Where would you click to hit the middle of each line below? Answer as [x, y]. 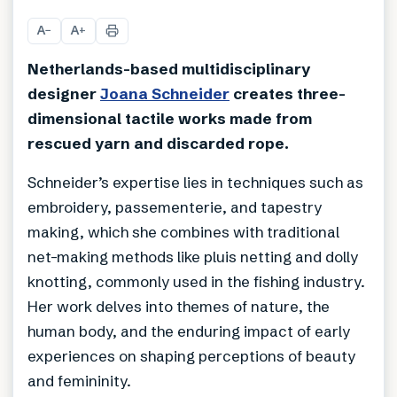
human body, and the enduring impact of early [189, 331]
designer [64, 93]
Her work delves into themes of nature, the [179, 306]
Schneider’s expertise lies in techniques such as [195, 182]
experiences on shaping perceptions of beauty [191, 355]
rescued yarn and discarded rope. [158, 143]
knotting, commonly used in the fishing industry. [196, 281]
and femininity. [79, 380]
